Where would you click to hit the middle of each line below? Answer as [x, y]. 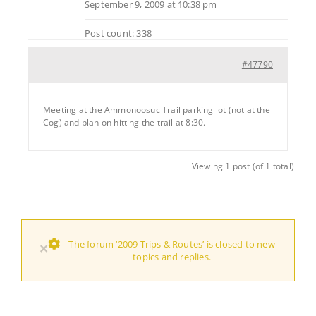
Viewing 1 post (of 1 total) [243, 166]
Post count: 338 [118, 33]
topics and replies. [172, 256]
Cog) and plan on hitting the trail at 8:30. [124, 122]
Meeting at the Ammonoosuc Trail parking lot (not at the [157, 109]
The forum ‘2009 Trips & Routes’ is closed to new [172, 244]
